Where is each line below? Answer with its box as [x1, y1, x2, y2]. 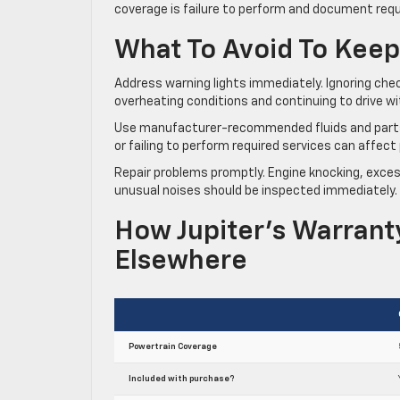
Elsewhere [114, 247, 247, 275]
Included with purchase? [129, 374, 234, 383]
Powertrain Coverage [129, 342, 217, 351]
